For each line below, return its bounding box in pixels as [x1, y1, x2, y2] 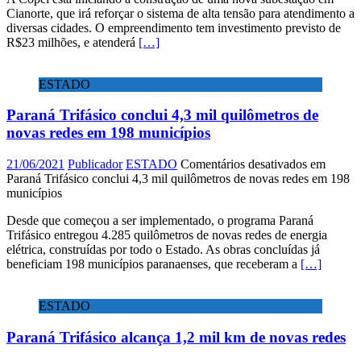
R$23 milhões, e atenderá [6, 35, 139, 49]
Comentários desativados [180, 157, 307, 172]
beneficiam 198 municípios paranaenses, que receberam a [6, 257, 301, 272]
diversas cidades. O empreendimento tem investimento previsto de [6, 20, 341, 35]
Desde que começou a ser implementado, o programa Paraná [6, 214, 313, 228]
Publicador [68, 157, 122, 172]
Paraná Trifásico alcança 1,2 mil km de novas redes [6, 328, 346, 346]
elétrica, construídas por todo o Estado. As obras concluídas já [6, 243, 320, 257]
